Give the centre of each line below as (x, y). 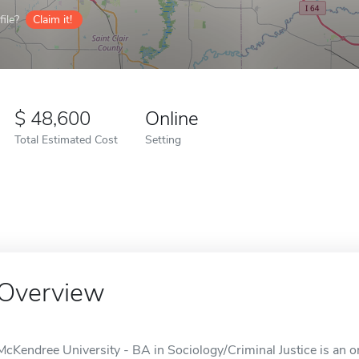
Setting (163, 139)
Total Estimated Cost (66, 139)
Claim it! (52, 20)
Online (172, 119)
